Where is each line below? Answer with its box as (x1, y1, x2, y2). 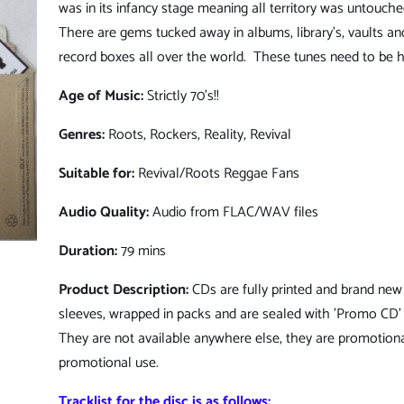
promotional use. (59, 351, 159, 376)
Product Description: (59, 278, 188, 303)
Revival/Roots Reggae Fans (134, 161, 299, 187)
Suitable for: (59, 161, 134, 187)
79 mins (117, 239, 166, 264)
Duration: (59, 239, 117, 264)
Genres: (59, 123, 105, 148)
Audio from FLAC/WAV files (149, 200, 318, 225)
